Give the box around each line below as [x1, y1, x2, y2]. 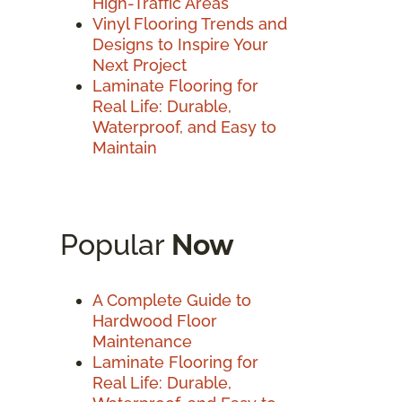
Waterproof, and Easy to [92, 117, 276, 136]
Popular [60, 227, 171, 261]
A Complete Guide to [92, 290, 251, 310]
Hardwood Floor [92, 310, 217, 330]
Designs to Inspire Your [92, 34, 268, 54]
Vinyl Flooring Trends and [92, 13, 287, 33]
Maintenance [92, 331, 192, 351]
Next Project [92, 55, 187, 74]
